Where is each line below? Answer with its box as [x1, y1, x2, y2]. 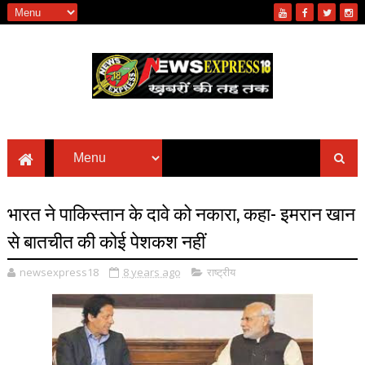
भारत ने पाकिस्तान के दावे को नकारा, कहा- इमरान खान [7, 198, 355, 226]
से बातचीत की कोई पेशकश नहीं [7, 226, 205, 254]
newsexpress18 [19, 264, 99, 279]
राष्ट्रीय [206, 264, 235, 279]
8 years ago [122, 264, 181, 279]
